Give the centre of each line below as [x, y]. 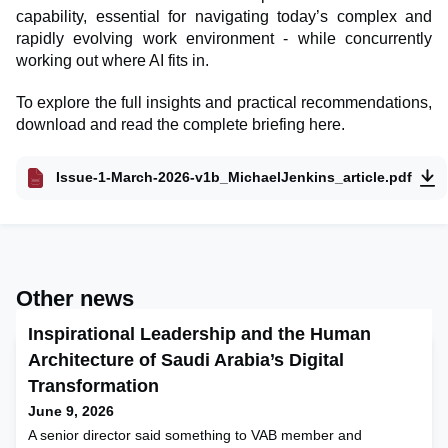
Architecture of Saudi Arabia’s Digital [186, 359]
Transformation [93, 385]
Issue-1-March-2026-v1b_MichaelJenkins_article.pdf [234, 177]
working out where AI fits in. [112, 60]
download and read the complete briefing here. [180, 124]
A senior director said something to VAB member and [195, 434]
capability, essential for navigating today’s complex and [224, 16]
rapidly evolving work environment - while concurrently [224, 38]
